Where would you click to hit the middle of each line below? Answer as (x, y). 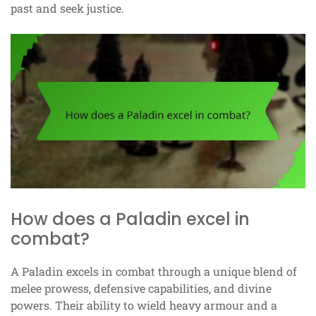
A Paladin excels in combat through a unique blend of (154, 272)
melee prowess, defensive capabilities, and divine (141, 288)
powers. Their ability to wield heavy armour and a (144, 305)
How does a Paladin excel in (130, 219)
